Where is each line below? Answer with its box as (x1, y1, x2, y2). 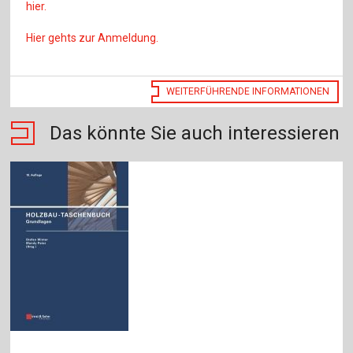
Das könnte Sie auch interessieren (50, 122, 340, 145)
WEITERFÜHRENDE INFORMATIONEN (166, 86, 330, 98)
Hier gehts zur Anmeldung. (26, 31, 159, 44)
